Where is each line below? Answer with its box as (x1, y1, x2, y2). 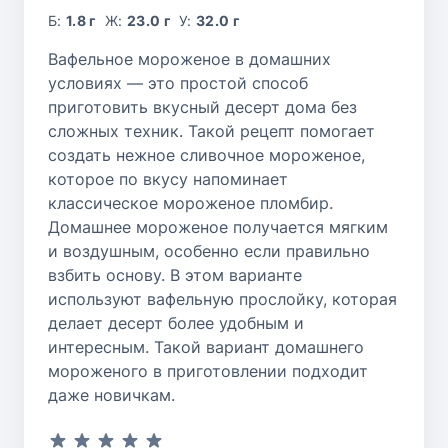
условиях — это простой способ (48, 72, 308, 93)
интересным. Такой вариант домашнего (48, 336, 364, 357)
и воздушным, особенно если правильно (48, 240, 370, 261)
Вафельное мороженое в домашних (48, 48, 331, 69)
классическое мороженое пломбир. (48, 192, 333, 213)
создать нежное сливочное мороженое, (48, 144, 365, 165)
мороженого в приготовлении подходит (48, 360, 368, 381)
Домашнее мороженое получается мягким (48, 216, 388, 237)
